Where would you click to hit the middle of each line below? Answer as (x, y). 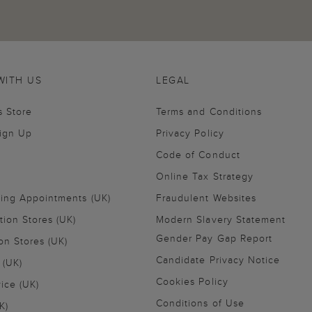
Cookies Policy (192, 281)
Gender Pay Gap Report (214, 238)
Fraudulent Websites (206, 197)
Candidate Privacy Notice (218, 259)
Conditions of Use (200, 303)
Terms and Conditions (209, 111)
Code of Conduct (198, 154)
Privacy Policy (190, 133)
